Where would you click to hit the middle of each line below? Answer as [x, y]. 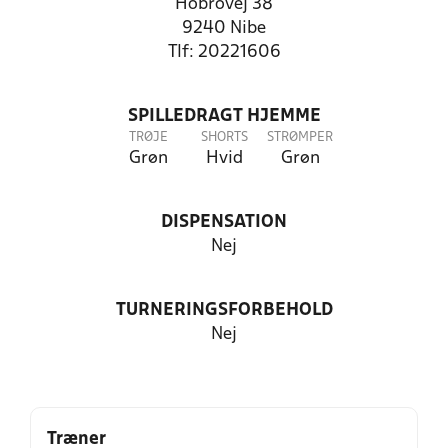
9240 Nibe [224, 28]
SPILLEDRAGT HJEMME [224, 116]
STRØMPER [300, 137]
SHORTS [224, 137]
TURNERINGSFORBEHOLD [224, 310]
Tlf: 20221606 [224, 52]
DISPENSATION [224, 222]
